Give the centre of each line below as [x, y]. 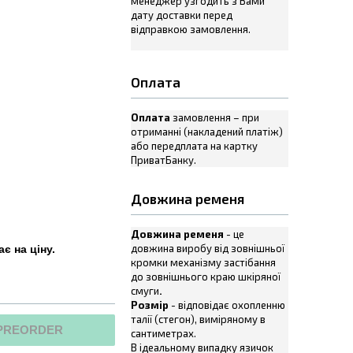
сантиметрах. [163, 333]
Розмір [151, 305]
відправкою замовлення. [191, 29]
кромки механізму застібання [203, 262]
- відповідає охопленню [228, 305]
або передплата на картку [194, 146]
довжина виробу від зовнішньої [208, 248]
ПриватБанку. [163, 160]
